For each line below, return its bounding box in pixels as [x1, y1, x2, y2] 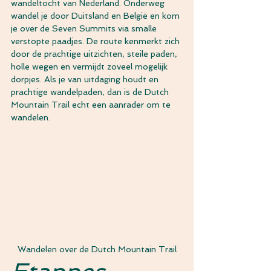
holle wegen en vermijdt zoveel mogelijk [11, 62, 170, 71]
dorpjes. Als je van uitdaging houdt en [11, 74, 161, 84]
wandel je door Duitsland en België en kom [11, 11, 182, 21]
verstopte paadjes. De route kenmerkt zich [11, 36, 182, 46]
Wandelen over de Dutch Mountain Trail [17, 244, 177, 254]
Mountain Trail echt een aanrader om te [11, 100, 173, 109]
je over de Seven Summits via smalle [11, 24, 159, 33]
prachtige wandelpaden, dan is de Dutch [11, 87, 171, 97]
